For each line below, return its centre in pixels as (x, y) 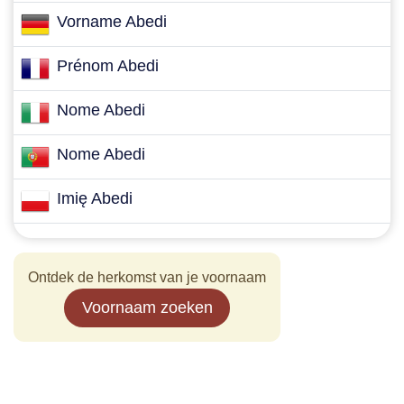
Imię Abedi (95, 198)
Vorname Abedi (112, 22)
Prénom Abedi (108, 66)
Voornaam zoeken (147, 308)
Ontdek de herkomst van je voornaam (147, 277)
